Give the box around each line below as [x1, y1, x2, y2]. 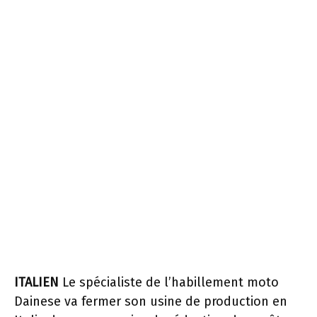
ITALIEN [14, 274, 59, 290]
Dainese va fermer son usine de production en [14, 293, 287, 309]
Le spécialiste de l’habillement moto [59, 274, 279, 290]
